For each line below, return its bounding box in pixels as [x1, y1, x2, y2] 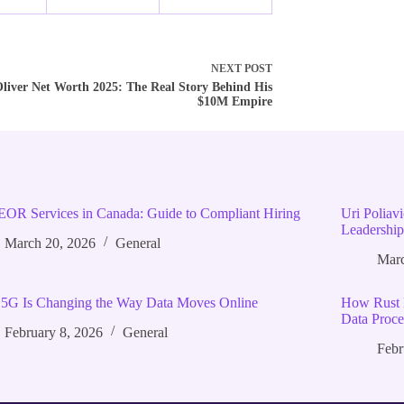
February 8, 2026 [5, 324, 104, 340]
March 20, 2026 [5, 234, 96, 251]
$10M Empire [197, 95, 272, 109]
